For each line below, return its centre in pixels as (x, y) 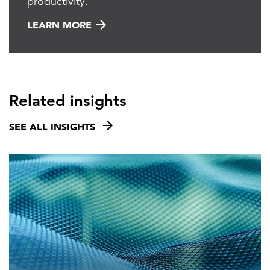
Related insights (68, 101)
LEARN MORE (59, 25)
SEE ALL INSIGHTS (52, 127)
